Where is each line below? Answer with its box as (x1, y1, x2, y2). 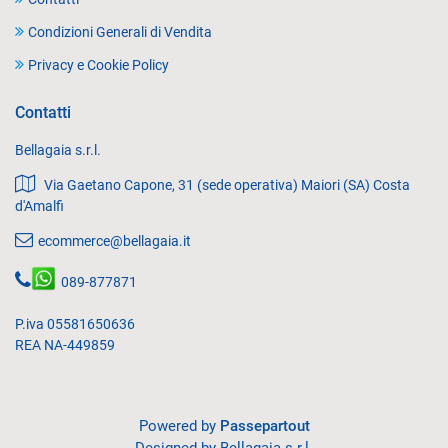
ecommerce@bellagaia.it (38, 233, 191, 250)
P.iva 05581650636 (15, 316, 135, 333)
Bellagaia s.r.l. (15, 142, 101, 159)
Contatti (15, 103, 71, 123)
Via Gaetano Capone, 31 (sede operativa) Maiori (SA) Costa (44, 177, 410, 194)
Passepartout (219, 417, 310, 436)
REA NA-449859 (15, 337, 115, 354)
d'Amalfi (15, 198, 64, 215)
